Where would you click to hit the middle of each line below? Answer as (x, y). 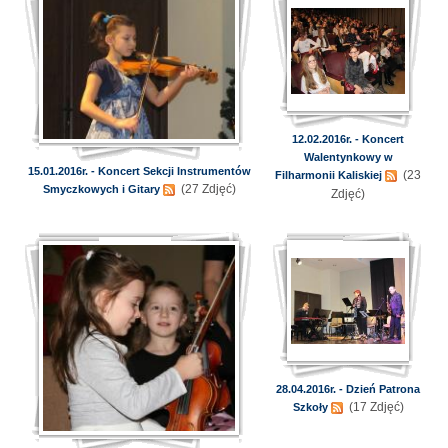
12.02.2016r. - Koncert (348, 139)
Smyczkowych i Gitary (101, 189)
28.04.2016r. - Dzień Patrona (348, 389)
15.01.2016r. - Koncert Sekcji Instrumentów (139, 171)
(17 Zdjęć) (374, 407)
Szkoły (310, 407)
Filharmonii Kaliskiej (328, 175)
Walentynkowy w (348, 157)
